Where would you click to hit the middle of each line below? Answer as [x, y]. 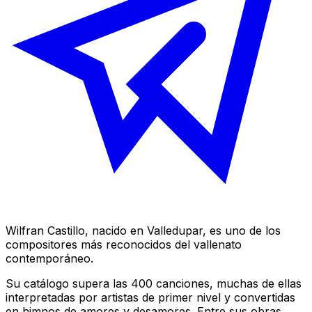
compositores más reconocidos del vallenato [124, 244]
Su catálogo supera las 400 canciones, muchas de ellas [154, 283]
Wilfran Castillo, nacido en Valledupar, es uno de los [143, 230]
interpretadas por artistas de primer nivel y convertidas [150, 297]
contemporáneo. [49, 258]
